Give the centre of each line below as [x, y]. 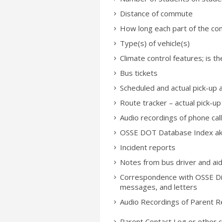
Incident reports [148, 147]
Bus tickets [139, 73]
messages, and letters [159, 187]
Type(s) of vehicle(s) [155, 43]
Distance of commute [157, 13]
